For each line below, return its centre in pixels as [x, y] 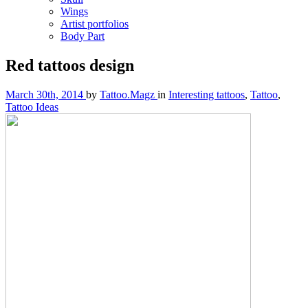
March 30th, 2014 [44, 94]
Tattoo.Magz [129, 94]
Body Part [82, 36]
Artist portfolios [95, 24]
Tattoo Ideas [32, 107]
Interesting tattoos [207, 94]
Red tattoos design [70, 65]
